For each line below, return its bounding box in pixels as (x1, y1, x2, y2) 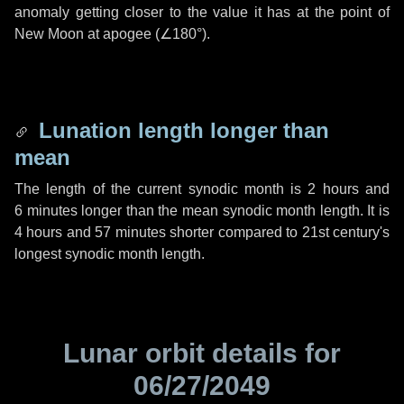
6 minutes (14, 203, 78, 218)
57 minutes (95, 225, 166, 240)
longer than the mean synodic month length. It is (77, 203, 390, 218)
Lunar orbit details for (63, 338, 341, 368)
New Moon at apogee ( (14, 26, 160, 41)
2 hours (308, 181, 359, 197)
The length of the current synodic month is (14, 181, 308, 197)
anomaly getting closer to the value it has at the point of (14, 5, 390, 20)
